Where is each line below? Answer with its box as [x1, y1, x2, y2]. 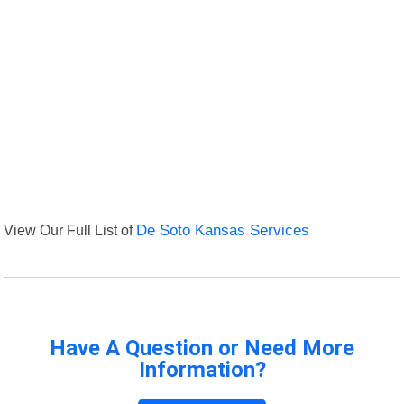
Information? [138, 357, 266, 383]
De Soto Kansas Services [136, 222, 310, 240]
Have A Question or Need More [50, 335, 354, 362]
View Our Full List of [4, 222, 137, 239]
